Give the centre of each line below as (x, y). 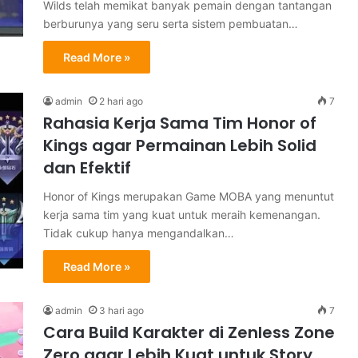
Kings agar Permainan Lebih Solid (180, 145)
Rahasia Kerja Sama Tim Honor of (180, 123)
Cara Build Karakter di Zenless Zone (189, 332)
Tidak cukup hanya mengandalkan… (139, 233)
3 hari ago (121, 310)
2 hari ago (121, 101)
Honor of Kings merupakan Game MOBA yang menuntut (189, 196)
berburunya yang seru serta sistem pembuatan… (171, 24)
